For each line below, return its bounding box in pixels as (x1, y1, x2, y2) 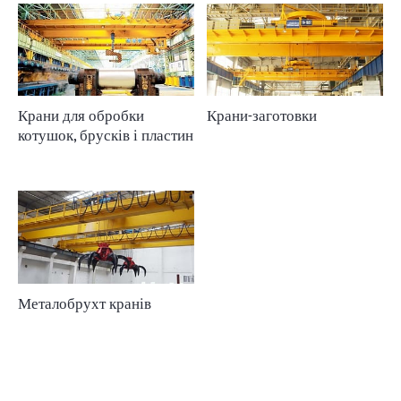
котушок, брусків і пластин (17, 123, 193, 149)
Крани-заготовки (206, 103, 317, 130)
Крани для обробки (17, 103, 144, 130)
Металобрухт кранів (17, 291, 151, 318)
